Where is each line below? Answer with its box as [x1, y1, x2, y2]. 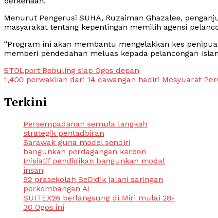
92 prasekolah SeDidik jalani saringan [23, 174, 163, 184]
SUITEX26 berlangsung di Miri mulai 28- [23, 193, 175, 202]
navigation [3, 80, 67, 96]
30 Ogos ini [23, 202, 64, 212]
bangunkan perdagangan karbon [23, 146, 146, 156]
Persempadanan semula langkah [23, 119, 147, 128]
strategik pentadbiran [23, 128, 104, 138]
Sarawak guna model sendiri [23, 137, 130, 147]
